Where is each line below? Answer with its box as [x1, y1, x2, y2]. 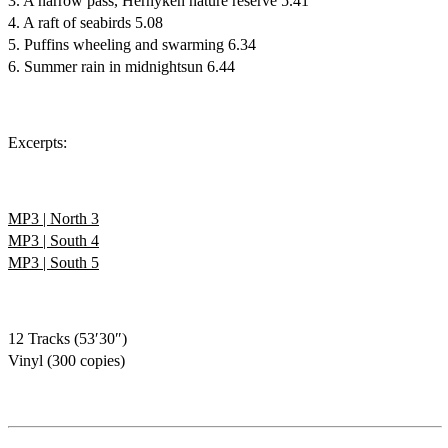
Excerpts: [8, 134, 67, 151]
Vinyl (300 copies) [8, 352, 125, 369]
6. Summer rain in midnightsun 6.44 [8, 58, 235, 75]
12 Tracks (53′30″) [8, 330, 127, 347]
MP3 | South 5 [8, 254, 99, 271]
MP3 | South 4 [8, 232, 99, 249]
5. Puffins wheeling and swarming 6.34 [8, 36, 256, 53]
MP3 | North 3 [8, 210, 99, 227]
